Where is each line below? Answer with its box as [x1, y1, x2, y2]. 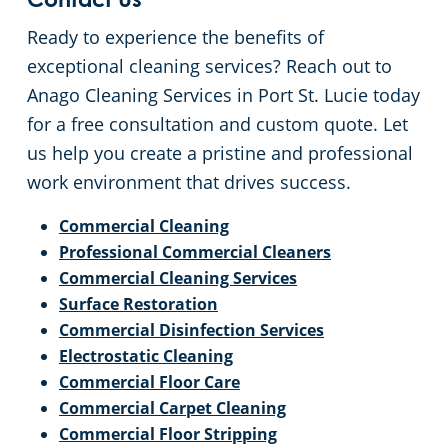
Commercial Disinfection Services [59, 319, 324, 342]
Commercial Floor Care [59, 371, 240, 394]
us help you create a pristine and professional [27, 141, 413, 166]
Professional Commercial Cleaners [59, 241, 331, 264]
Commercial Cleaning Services [59, 267, 297, 290]
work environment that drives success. [27, 170, 351, 195]
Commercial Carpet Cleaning [59, 397, 286, 420]
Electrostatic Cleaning [59, 345, 233, 368]
